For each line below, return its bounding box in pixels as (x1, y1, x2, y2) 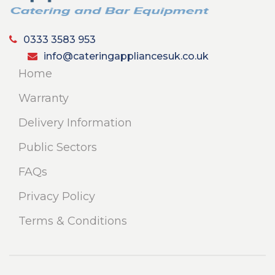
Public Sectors (18, 141, 97, 155)
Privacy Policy (18, 190, 95, 204)
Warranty (18, 91, 69, 106)
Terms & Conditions (18, 214, 127, 228)
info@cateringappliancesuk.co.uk (44, 50, 209, 63)
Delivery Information (18, 116, 132, 130)
